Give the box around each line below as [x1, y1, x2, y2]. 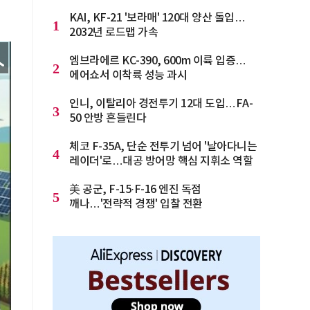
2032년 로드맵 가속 [69, 26, 158, 39]
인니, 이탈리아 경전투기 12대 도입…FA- [69, 98, 253, 110]
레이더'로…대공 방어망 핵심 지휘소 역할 [69, 155, 253, 167]
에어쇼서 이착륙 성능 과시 [69, 69, 187, 82]
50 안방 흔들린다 [69, 112, 146, 125]
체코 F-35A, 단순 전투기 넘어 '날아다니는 [69, 140, 257, 153]
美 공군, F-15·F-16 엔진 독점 [69, 183, 201, 196]
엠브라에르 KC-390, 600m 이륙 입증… [69, 55, 246, 67]
